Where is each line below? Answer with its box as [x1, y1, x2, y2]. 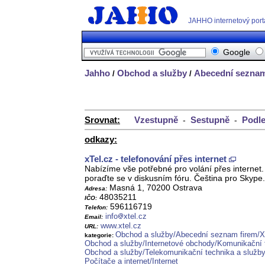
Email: [85, 214, 103, 221]
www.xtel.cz [101, 221, 141, 231]
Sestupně [190, 115, 230, 125]
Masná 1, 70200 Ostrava [107, 183, 202, 193]
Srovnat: [85, 115, 120, 125]
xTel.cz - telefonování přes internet [85, 154, 227, 164]
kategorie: [85, 232, 115, 239]
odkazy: [85, 134, 117, 145]
